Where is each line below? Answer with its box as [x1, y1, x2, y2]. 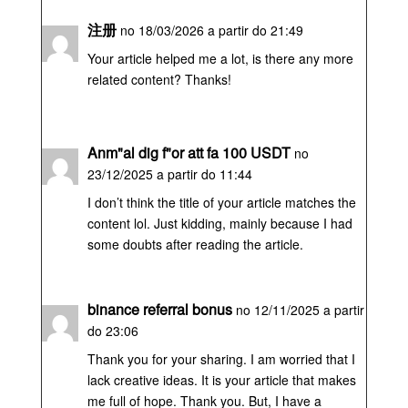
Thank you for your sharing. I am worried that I [87, 350, 355, 369]
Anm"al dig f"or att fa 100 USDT [87, 142, 291, 164]
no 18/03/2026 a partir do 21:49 [119, 21, 303, 40]
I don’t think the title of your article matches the [87, 193, 356, 212]
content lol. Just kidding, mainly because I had [87, 214, 352, 233]
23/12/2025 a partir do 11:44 [87, 165, 252, 184]
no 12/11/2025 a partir [235, 301, 364, 320]
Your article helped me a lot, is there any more [87, 49, 353, 68]
